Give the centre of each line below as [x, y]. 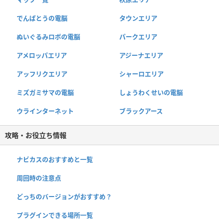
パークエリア [138, 36]
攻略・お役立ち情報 [36, 135]
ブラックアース [141, 111]
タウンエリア [138, 18]
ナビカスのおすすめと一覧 [55, 159]
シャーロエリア [141, 74]
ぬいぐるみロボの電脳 [48, 36]
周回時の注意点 [39, 178]
